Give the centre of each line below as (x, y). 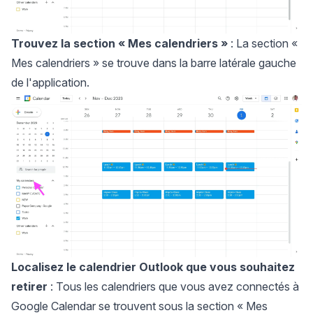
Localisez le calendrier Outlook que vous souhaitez (153, 267)
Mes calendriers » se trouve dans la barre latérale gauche (154, 63)
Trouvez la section (63, 43)
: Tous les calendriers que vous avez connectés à (173, 286)
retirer (29, 286)
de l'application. (50, 82)
